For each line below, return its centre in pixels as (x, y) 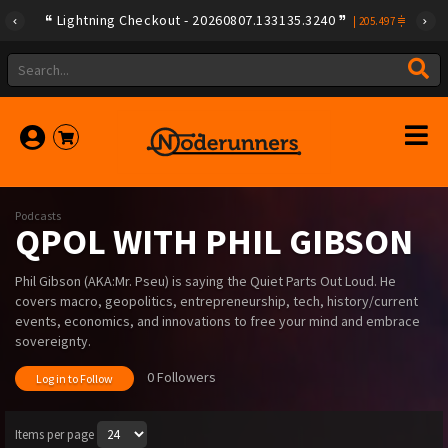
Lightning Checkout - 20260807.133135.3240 (196, 20)
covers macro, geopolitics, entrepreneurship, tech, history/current (216, 301)
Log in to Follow (74, 378)
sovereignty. (53, 341)
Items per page (54, 434)
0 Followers (180, 376)
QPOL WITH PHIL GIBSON (214, 241)
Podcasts (38, 215)
